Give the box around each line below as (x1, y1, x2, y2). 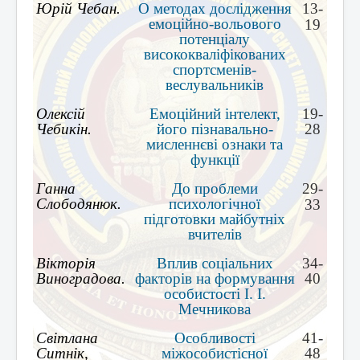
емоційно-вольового (148, 14, 281, 32)
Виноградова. (36, 269, 125, 287)
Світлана (36, 329, 98, 346)
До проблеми (171, 179, 258, 197)
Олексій (36, 104, 85, 122)
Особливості (174, 329, 256, 346)
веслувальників (166, 76, 264, 93)
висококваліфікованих (143, 45, 286, 63)
